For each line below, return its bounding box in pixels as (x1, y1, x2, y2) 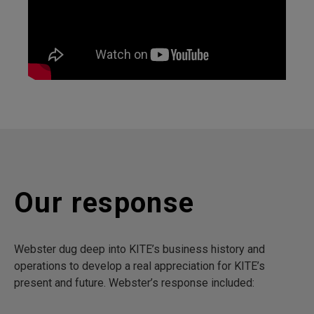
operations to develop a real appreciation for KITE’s (14, 259, 265, 273)
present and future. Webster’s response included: (14, 276, 254, 290)
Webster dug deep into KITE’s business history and (14, 243, 265, 257)
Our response (14, 186, 195, 220)
